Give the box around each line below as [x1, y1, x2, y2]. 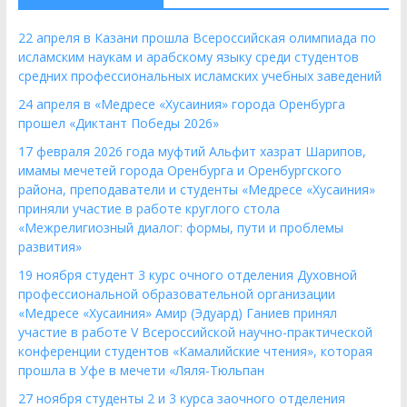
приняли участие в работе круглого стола [17, 200, 280, 217]
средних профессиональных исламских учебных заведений [17, 67, 382, 84]
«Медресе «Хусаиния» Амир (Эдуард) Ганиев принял [17, 304, 337, 322]
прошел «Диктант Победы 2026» [17, 114, 219, 132]
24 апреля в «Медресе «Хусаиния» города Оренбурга [17, 95, 345, 113]
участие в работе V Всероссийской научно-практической [17, 323, 372, 341]
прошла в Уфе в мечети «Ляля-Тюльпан [17, 362, 264, 379]
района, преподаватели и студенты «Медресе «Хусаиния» [17, 181, 375, 198]
